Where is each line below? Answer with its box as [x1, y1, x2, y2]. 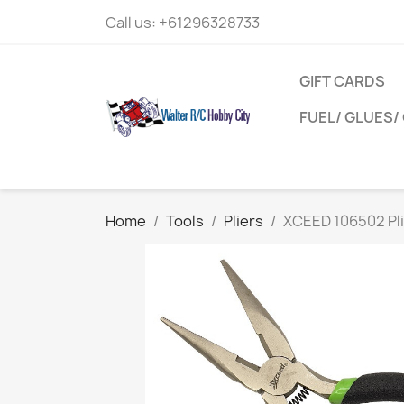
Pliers [224, 211, 263, 231]
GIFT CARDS [299, 71, 385, 91]
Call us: [106, 13, 159, 32]
